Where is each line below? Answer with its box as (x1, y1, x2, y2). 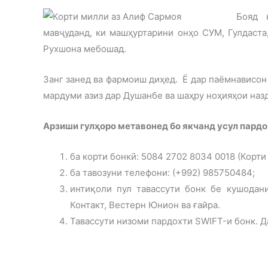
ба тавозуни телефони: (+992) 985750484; (70, 166, 255, 178)
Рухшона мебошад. (43, 42, 126, 54)
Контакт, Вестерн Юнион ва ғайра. (70, 199, 220, 211)
